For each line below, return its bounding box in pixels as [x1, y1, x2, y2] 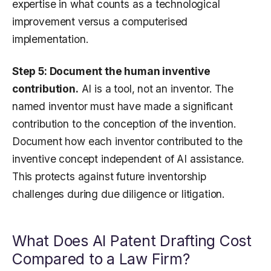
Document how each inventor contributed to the [12, 135, 243, 148]
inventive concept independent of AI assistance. [12, 152, 244, 166]
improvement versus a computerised [12, 15, 188, 28]
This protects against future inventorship [12, 170, 206, 183]
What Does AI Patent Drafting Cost [12, 232, 252, 250]
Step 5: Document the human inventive [12, 65, 211, 78]
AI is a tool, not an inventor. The [78, 82, 233, 96]
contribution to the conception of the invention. [12, 117, 237, 131]
